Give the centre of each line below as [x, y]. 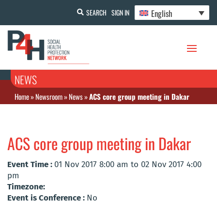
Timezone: [26, 187]
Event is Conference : [47, 198]
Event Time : [31, 165]
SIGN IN [120, 12]
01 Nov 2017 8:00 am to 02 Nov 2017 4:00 [128, 165]
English [162, 13]
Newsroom [49, 97]
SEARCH [96, 12]
